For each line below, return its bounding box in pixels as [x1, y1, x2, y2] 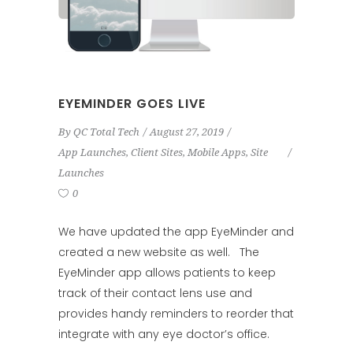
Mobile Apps [188, 147, 246, 159]
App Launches [58, 147, 126, 159]
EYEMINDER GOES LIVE [58, 95, 206, 113]
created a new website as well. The [58, 244, 259, 261]
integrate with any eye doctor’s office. [58, 326, 269, 343]
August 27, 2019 [150, 126, 224, 139]
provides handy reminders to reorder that [58, 306, 294, 322]
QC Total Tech [73, 126, 139, 139]
